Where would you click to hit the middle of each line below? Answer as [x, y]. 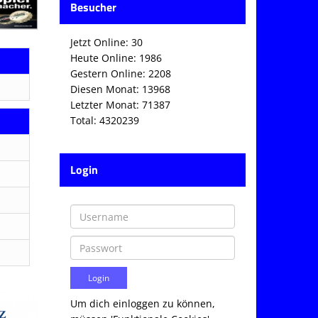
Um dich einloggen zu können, [142, 303]
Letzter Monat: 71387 [120, 105]
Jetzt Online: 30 [106, 42]
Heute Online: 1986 [116, 58]
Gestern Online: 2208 [120, 73]
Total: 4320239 [104, 120]
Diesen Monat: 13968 [120, 89]
